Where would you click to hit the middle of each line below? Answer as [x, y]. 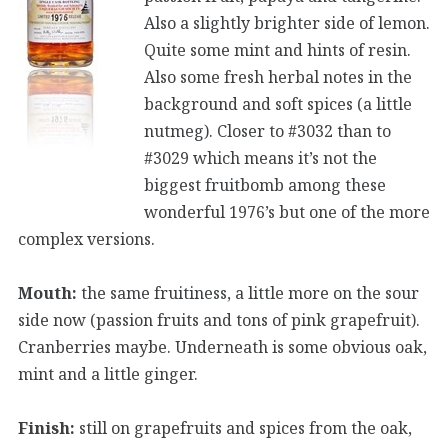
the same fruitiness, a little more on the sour [248, 292]
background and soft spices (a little [278, 103]
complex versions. [86, 238]
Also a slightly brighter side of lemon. [287, 22]
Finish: [46, 427]
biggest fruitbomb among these [265, 184]
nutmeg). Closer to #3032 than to [267, 130]
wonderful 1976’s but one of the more [287, 211]
